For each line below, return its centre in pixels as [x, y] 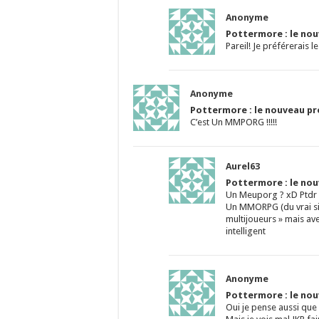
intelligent [246, 231]
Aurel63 [243, 167]
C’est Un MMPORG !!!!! [234, 122]
